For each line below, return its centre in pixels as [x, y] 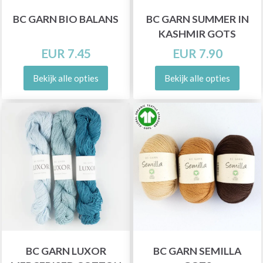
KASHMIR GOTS [197, 34]
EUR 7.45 [66, 53]
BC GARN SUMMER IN [197, 19]
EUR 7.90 [197, 53]
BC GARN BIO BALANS [66, 19]
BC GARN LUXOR [66, 251]
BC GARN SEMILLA [197, 251]
